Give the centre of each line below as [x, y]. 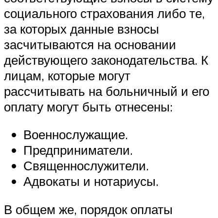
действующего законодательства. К [106, 60]
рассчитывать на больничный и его [107, 91]
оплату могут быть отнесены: [88, 106]
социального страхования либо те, [104, 13]
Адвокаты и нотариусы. [91, 181]
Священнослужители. [86, 166]
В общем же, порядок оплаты [88, 209]
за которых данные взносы [82, 28]
